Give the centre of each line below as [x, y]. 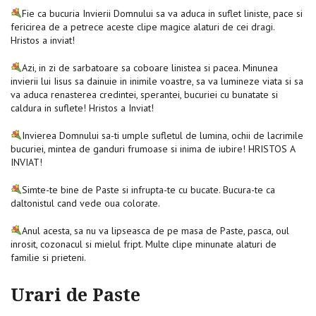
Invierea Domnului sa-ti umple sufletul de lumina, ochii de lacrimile [162, 135]
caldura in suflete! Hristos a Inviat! [82, 108]
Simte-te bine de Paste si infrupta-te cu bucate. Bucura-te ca [148, 189]
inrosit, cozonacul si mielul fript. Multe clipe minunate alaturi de [144, 244]
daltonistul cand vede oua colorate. [85, 203]
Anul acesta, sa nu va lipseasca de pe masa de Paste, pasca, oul [155, 230]
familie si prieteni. [48, 257]
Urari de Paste [75, 295]
